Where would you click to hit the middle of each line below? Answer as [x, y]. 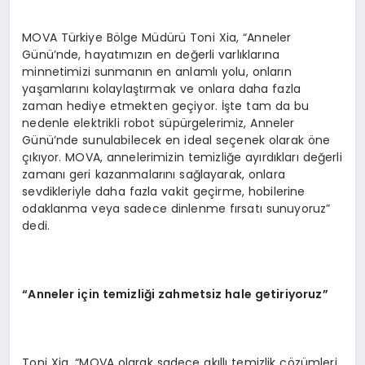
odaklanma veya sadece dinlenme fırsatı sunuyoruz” [176, 209]
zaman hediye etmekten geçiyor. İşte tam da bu [166, 106]
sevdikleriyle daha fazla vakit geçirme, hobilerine [164, 192]
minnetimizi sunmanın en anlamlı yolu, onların [157, 72]
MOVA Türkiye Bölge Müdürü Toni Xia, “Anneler [157, 38]
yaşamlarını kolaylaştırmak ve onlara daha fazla [162, 89]
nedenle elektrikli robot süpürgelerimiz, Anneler [158, 123]
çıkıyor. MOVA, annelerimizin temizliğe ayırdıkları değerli [182, 158]
